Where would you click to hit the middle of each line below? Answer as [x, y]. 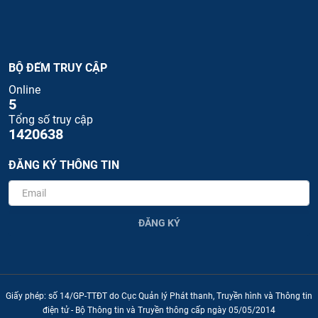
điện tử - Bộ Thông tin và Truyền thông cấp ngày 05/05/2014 [159, 310]
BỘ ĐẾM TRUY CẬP [58, 67]
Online [24, 89]
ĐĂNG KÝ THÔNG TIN [64, 165]
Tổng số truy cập [51, 119]
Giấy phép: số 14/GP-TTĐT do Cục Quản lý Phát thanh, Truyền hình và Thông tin [159, 296]
